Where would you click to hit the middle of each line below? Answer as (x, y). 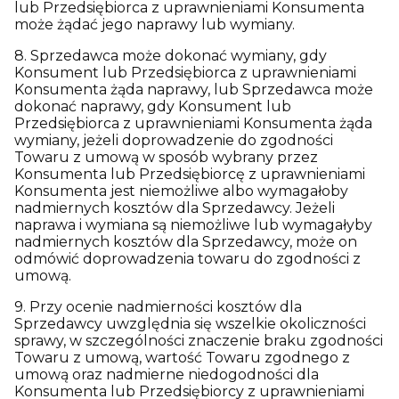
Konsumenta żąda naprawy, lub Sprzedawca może (194, 90)
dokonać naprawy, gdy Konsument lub (153, 106)
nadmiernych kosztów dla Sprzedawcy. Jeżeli (175, 208)
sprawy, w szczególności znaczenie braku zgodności (199, 341)
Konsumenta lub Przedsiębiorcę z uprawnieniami (190, 174)
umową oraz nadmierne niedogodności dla (167, 375)
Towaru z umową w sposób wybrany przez (166, 157)
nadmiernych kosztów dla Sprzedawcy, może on (186, 242)
